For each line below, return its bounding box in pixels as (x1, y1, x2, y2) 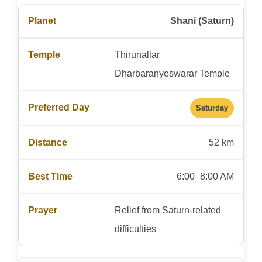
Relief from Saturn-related (114, 205, 221, 215)
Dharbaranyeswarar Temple (114, 68, 230, 78)
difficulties (114, 223, 156, 234)
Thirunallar (114, 49, 160, 60)
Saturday (196, 103, 228, 112)
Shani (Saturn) (170, 15, 234, 26)
